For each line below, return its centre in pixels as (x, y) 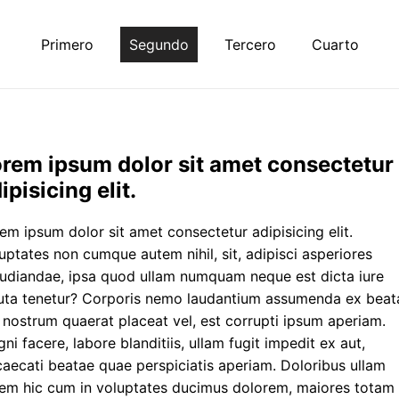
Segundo (159, 44)
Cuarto (335, 44)
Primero (67, 44)
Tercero (250, 44)
